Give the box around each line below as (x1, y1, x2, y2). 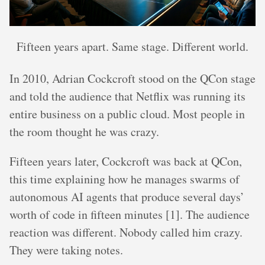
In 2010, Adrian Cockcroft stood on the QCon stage (9, 70, 256, 86)
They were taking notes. (9, 241, 123, 258)
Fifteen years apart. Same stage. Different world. (17, 38, 248, 54)
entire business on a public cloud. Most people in (9, 105, 245, 122)
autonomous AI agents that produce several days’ (9, 188, 244, 205)
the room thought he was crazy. (9, 123, 159, 140)
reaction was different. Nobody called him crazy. (9, 224, 243, 240)
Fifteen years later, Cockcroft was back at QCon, (9, 153, 242, 169)
